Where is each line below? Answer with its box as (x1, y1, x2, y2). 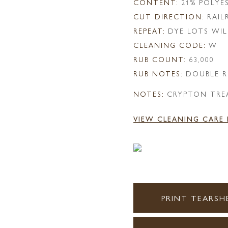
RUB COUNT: (133, 54, 187, 64)
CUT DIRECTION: (133, 11, 205, 21)
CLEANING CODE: (133, 40, 207, 50)
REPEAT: (133, 25, 166, 36)
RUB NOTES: (133, 68, 184, 78)
